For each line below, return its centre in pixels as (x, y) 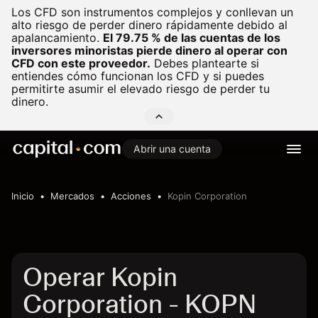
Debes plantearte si (205, 63)
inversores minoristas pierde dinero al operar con (149, 50)
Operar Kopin (100, 277)
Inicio (23, 196)
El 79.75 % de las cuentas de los (192, 38)
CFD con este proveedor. (81, 63)
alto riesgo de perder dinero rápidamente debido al (149, 25)
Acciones (131, 196)
